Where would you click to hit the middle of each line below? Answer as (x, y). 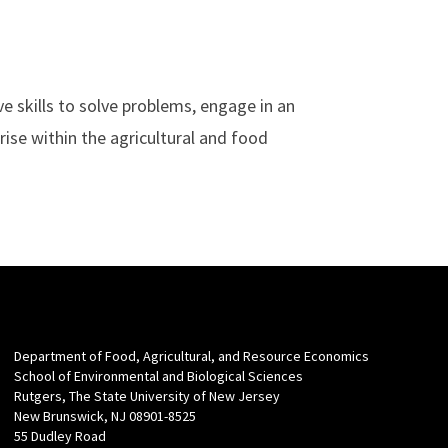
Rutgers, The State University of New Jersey (147, 395)
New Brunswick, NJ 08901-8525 (105, 415)
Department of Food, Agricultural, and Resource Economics (192, 355)
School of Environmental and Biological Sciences (159, 375)
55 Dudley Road (60, 435)
